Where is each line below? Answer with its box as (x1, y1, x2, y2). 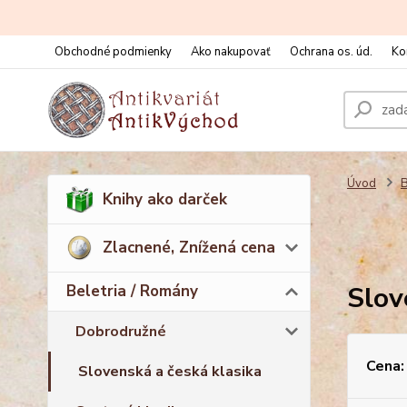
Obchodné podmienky (55, 44, 172, 60)
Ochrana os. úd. (290, 44, 372, 60)
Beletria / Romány (66, 280, 198, 302)
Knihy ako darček (103, 188, 227, 210)
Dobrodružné (75, 321, 166, 342)
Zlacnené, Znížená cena (103, 237, 275, 259)
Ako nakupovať (191, 44, 271, 60)
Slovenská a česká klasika (78, 361, 262, 382)
